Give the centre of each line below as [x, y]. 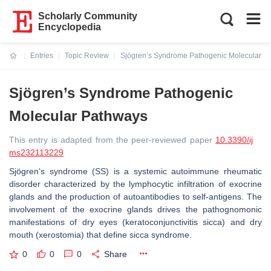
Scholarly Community [88, 16]
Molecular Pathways [78, 116]
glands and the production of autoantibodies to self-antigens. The [135, 197]
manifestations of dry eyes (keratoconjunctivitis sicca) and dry [135, 222]
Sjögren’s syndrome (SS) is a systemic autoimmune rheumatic [135, 171]
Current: [24, 63]
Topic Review [87, 56]
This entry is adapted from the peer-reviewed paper [112, 140]
